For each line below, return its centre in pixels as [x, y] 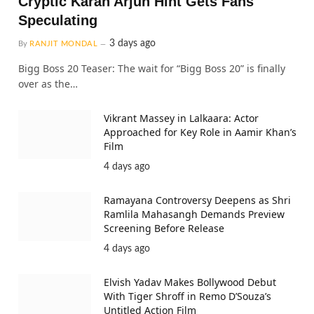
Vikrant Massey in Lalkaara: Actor [181, 118]
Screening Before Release [164, 228]
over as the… [48, 84]
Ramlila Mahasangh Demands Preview [194, 214]
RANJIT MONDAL [64, 44]
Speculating [58, 21]
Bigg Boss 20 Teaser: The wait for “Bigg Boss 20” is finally [152, 69]
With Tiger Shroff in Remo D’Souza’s [187, 296]
